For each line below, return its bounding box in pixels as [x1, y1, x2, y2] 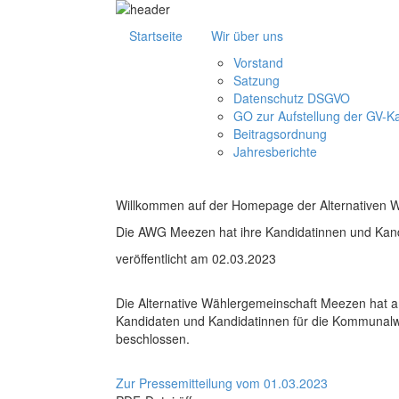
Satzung [233, 71, 280, 89]
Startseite [129, 27, 183, 45]
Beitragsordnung [233, 125, 327, 142]
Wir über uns [211, 27, 283, 45]
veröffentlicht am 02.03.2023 [116, 249, 276, 268]
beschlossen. [116, 330, 190, 348]
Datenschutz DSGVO [233, 89, 350, 107]
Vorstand [233, 53, 283, 71]
